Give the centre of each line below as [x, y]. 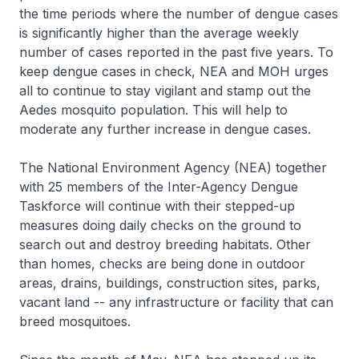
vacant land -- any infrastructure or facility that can [176, 302]
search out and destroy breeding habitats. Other [165, 244]
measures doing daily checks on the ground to [160, 225]
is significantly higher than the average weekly [159, 33]
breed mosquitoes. [75, 321]
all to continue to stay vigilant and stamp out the [165, 91]
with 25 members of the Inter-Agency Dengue [159, 187]
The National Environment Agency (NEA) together [173, 167]
